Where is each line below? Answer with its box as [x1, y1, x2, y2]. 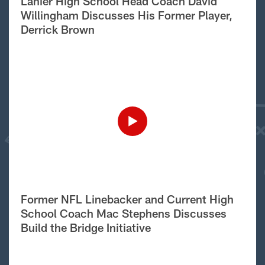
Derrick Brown [20, 22, 95, 36]
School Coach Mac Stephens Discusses [20, 206, 227, 220]
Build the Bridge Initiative [20, 220, 151, 234]
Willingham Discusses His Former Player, [20, 8, 232, 22]
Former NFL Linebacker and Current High [20, 192, 234, 206]
